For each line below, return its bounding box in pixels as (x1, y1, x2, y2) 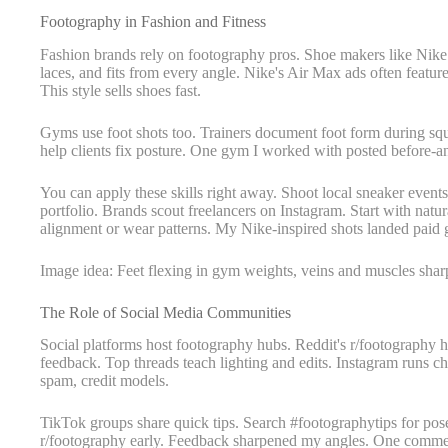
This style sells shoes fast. (40, 81, 201, 99)
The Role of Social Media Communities (40, 303, 291, 321)
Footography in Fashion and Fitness (40, 12, 266, 30)
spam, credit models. (40, 372, 169, 390)
